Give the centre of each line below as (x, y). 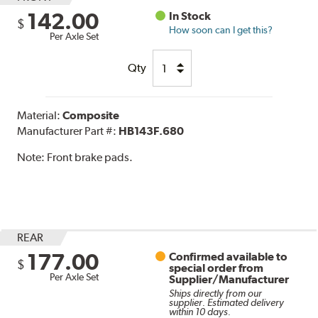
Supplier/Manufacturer (229, 280)
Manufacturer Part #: (68, 131)
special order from (216, 268)
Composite (91, 116)
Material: (40, 116)
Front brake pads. (90, 158)
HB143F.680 (152, 131)
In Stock (190, 16)
